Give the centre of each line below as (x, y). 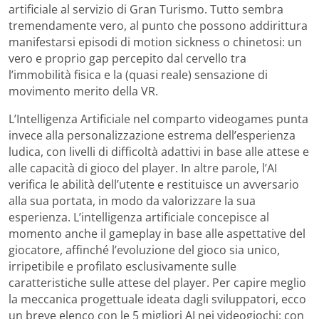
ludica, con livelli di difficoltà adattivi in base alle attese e (159, 151)
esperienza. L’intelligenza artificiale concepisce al (139, 217)
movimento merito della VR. (83, 91)
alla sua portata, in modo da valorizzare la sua (132, 200)
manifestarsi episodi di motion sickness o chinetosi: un (155, 42)
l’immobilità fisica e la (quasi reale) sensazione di (138, 74)
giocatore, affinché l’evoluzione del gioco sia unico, (144, 250)
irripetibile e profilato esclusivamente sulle (122, 266)
